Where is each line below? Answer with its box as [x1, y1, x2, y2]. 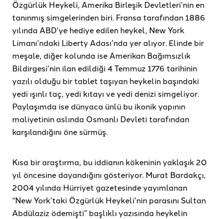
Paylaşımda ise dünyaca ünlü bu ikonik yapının [12, 101, 185, 112]
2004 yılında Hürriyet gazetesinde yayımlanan [12, 182, 187, 193]
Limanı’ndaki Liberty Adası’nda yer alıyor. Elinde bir [12, 37, 204, 48]
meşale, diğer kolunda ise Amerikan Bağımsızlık [12, 50, 191, 61]
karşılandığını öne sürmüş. [12, 126, 108, 137]
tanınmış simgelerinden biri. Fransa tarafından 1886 [12, 12, 205, 23]
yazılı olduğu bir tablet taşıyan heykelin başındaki [12, 75, 199, 87]
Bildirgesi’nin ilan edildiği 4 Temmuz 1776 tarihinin [12, 63, 197, 74]
